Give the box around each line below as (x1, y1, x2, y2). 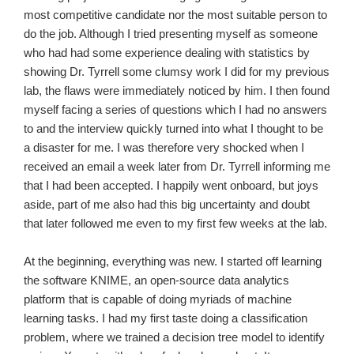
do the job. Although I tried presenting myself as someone (24, 27, 318, 41)
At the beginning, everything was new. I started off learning (24, 254, 322, 269)
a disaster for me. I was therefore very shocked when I (24, 141, 304, 155)
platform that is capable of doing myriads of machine (24, 292, 292, 307)
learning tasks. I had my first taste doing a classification (24, 311, 307, 326)
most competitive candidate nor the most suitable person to (24, 8, 327, 22)
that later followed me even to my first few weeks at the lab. (24, 217, 327, 231)
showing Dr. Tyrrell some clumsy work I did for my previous (24, 65, 330, 79)
